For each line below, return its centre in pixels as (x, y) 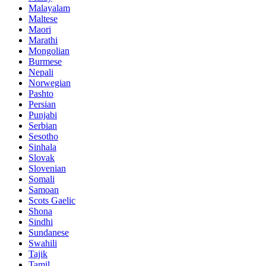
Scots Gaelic (52, 201)
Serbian (43, 126)
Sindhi (41, 222)
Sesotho (43, 137)
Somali (42, 179)
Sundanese (49, 233)
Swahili (43, 243)
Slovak (42, 158)
